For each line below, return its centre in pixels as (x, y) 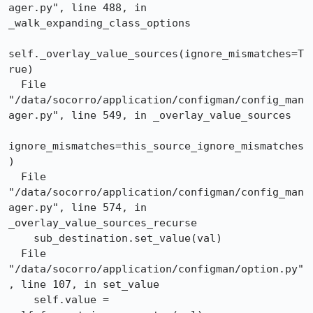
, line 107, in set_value (84, 284)
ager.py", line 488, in (78, 8)
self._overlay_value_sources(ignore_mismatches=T (156, 54)
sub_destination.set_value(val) (21, 238)
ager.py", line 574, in (78, 208)
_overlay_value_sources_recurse (103, 223)
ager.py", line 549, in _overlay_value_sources (150, 115)
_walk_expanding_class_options (100, 23)
